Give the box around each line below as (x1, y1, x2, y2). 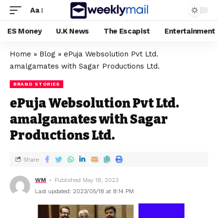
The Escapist (103, 27, 150, 36)
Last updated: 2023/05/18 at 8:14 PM (35, 188, 134, 195)
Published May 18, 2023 (54, 177, 119, 183)
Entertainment (164, 27, 215, 36)
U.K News (56, 27, 89, 36)
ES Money (7, 27, 42, 36)
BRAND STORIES (13, 81, 60, 87)
